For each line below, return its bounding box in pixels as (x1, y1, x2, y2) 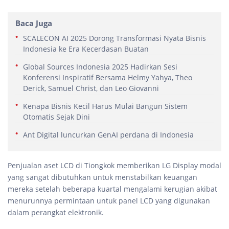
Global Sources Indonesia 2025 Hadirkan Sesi (23, 61, 177, 72)
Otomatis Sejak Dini (23, 111, 90, 122)
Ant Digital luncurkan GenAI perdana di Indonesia (23, 129, 194, 140)
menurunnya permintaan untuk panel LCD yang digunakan (8, 195, 210, 205)
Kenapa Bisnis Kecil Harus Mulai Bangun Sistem (23, 101, 188, 111)
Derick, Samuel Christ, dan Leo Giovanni (23, 83, 159, 93)
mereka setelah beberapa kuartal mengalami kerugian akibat (8, 184, 217, 194)
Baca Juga (15, 17, 52, 28)
